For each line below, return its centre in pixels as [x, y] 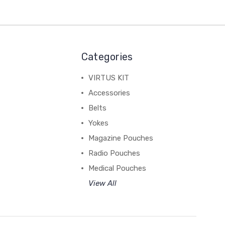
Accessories [109, 93]
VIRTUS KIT [108, 78]
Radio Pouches [114, 153]
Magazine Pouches [121, 138]
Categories [107, 57]
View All [102, 183]
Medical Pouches [117, 168]
